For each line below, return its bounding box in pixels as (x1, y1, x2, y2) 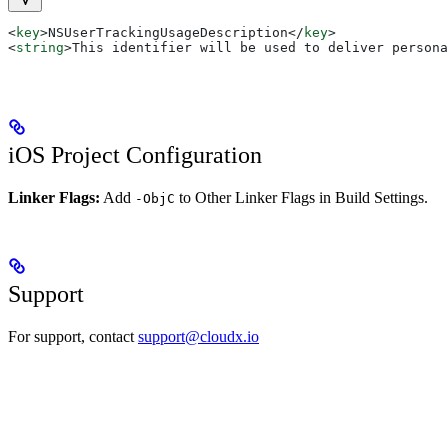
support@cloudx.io (138, 327, 259, 345)
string (16, 40, 64, 55)
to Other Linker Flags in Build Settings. (175, 188, 428, 206)
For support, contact (8, 327, 138, 345)
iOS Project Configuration (8, 141, 262, 168)
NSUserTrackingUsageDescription (48, 25, 288, 40)
